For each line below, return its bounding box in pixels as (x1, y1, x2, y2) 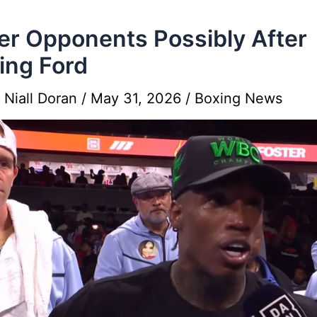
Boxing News (195, 89, 282, 107)
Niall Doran (4, 89, 81, 107)
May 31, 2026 (91, 89, 185, 107)
